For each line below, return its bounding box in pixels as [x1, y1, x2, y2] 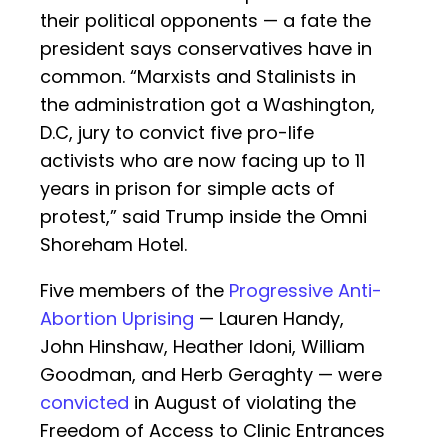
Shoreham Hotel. [40, 232, 187, 258]
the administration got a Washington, [40, 92, 375, 118]
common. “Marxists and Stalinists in [40, 64, 356, 90]
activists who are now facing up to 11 [40, 148, 365, 174]
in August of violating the [129, 390, 356, 416]
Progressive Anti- [229, 278, 382, 304]
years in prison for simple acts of [40, 176, 335, 202]
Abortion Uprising [40, 306, 194, 332]
